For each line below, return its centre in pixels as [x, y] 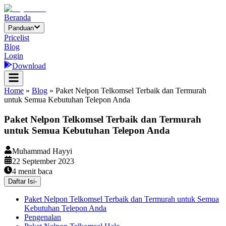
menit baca [34, 171]
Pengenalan [43, 217]
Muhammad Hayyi [42, 151]
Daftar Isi [21, 181]
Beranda [17, 17]
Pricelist [17, 38]
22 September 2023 [43, 161]
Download [29, 66]
